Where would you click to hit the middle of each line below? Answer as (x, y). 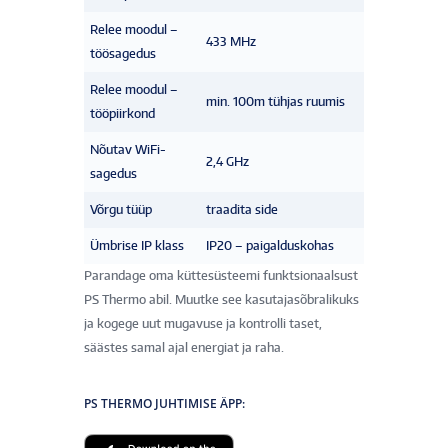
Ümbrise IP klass (137, 245)
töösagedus (123, 53)
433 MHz (231, 41)
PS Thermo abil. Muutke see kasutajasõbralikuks (221, 299)
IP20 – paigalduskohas (270, 245)
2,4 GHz (227, 161)
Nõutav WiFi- (128, 149)
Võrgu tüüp (121, 209)
